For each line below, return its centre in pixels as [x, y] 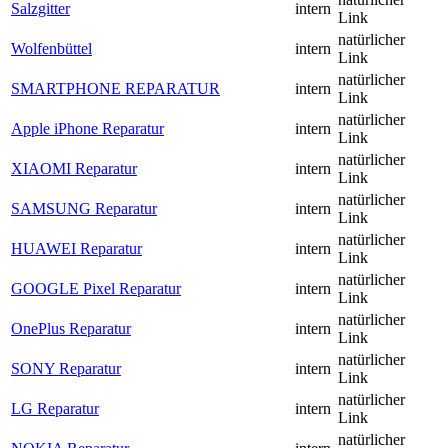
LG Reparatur [55, 409]
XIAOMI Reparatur [74, 169]
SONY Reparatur [66, 369]
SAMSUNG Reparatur [84, 209]
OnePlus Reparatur [71, 329]
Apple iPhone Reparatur [87, 129]
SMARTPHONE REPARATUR [115, 89]
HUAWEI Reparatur [76, 249]
